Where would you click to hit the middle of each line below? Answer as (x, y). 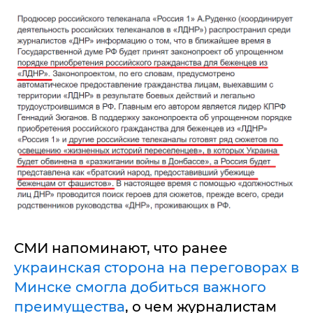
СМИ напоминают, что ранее (121, 248)
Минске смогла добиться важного (140, 287)
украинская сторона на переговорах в (156, 267)
